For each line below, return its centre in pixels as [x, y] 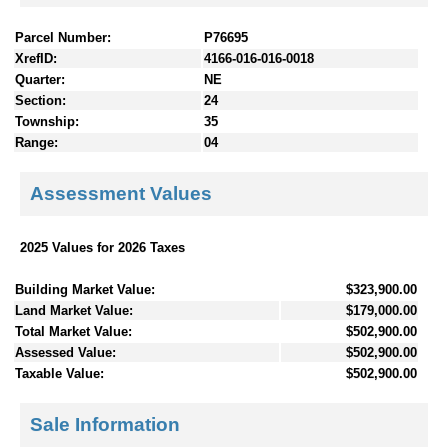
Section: [40, 100]
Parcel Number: [63, 37]
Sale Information [105, 425]
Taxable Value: [59, 373]
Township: [47, 121]
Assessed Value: [65, 352]
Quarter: [40, 79]
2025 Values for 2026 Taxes [102, 247]
